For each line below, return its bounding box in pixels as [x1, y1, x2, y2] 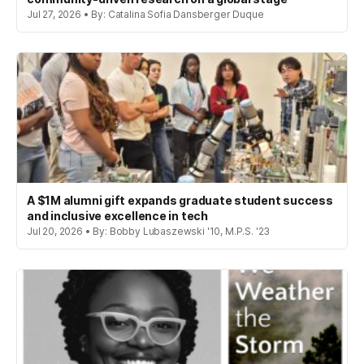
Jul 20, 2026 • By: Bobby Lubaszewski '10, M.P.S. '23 [27, 224, 271, 237]
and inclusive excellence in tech [27, 208, 208, 223]
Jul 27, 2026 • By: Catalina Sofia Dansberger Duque [27, 7, 264, 20]
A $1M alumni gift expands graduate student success [27, 193, 333, 207]
